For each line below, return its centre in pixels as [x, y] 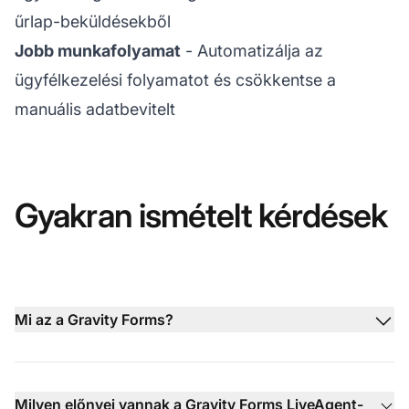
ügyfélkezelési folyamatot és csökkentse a [175, 79]
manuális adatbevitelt [95, 109]
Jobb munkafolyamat [98, 50]
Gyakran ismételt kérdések [201, 215]
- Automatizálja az [252, 50]
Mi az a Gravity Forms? [94, 319]
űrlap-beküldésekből [93, 21]
